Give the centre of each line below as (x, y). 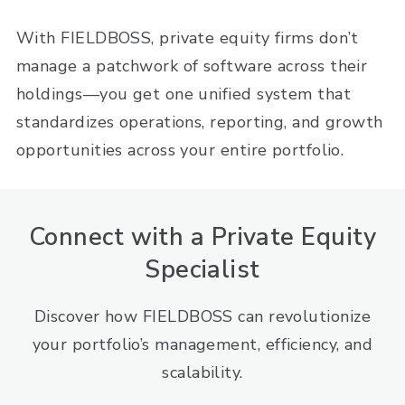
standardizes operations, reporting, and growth (200, 122)
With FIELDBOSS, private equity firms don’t (188, 38)
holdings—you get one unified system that (184, 94)
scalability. (202, 373)
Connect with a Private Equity (202, 238)
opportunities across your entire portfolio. (180, 151)
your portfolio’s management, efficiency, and (202, 345)
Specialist (202, 270)
